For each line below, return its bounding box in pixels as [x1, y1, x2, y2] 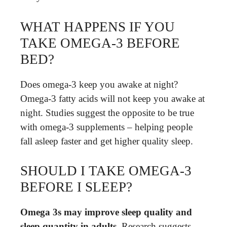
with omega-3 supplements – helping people [20, 121, 193, 132]
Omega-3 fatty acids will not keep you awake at [20, 93, 205, 104]
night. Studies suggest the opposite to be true [20, 107, 194, 118]
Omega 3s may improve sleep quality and [20, 207, 192, 217]
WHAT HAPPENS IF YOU [20, 19, 175, 34]
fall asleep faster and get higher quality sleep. [20, 135, 193, 146]
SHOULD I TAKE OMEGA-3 [20, 163, 192, 178]
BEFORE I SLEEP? [20, 179, 132, 195]
